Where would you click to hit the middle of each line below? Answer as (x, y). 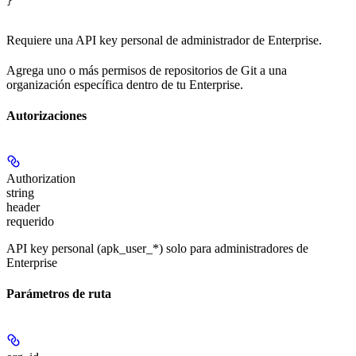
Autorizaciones (46, 115)
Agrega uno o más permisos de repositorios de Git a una (147, 70)
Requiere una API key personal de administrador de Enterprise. (164, 40)
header (23, 207)
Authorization (41, 179)
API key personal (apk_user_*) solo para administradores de (157, 249)
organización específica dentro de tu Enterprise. (125, 84)
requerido (30, 222)
